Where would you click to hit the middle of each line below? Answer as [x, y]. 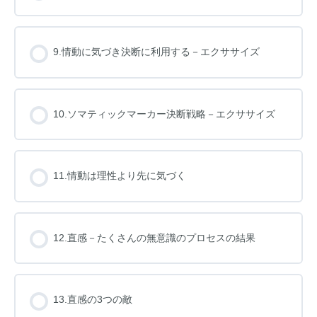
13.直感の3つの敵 [93, 300]
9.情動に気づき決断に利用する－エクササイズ [156, 52]
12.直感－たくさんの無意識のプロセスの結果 [154, 237]
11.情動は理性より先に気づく [120, 176]
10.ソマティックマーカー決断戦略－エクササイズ [164, 114]
